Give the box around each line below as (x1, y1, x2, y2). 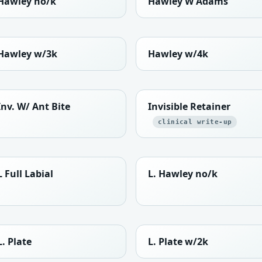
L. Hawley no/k (148, 167, 218, 181)
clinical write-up (157, 118, 232, 126)
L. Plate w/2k (148, 235, 208, 248)
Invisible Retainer (148, 100, 230, 113)
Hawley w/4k (148, 47, 208, 61)
